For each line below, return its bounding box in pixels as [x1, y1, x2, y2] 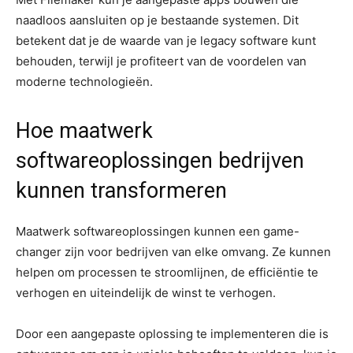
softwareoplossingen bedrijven [16, 148, 304, 173]
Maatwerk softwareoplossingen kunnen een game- [16, 224, 299, 239]
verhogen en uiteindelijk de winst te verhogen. [16, 285, 276, 300]
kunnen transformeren [16, 178, 227, 203]
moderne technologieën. [16, 74, 153, 89]
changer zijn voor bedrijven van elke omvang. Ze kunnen [16, 244, 331, 259]
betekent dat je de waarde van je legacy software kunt [16, 33, 316, 48]
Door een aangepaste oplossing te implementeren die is [16, 326, 329, 341]
